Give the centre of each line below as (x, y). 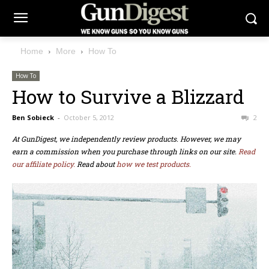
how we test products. (154, 164)
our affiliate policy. (44, 164)
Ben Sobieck (33, 118)
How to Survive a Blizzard (128, 97)
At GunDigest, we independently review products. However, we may (126, 139)
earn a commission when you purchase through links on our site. (125, 152)
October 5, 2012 (89, 118)
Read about (96, 164)
